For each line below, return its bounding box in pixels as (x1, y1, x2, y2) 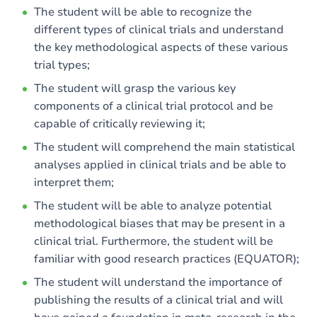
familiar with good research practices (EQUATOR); (34, 251, 299, 267)
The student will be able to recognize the (34, 4, 252, 20)
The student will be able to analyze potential (34, 198, 272, 214)
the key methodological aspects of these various (34, 40, 288, 55)
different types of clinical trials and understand (34, 22, 284, 38)
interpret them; (34, 175, 114, 190)
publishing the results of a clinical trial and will (34, 292, 283, 308)
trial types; (34, 57, 90, 73)
